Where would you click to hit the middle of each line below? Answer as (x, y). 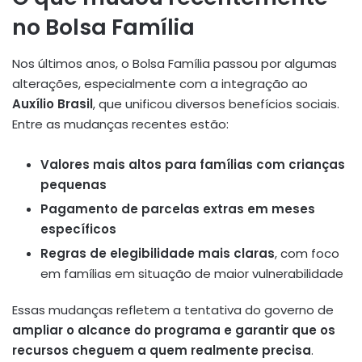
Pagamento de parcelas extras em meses (178, 208)
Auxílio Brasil (53, 103)
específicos (78, 229)
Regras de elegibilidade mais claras (158, 253)
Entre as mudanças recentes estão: (120, 124)
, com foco (307, 253)
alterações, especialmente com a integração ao (160, 83)
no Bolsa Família (103, 27)
